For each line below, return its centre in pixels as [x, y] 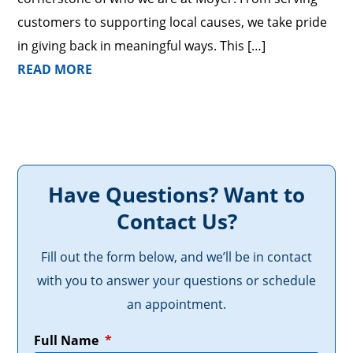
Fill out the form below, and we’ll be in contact [176, 257]
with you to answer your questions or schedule [176, 281]
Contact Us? [176, 221]
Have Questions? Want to [176, 195]
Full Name [67, 340]
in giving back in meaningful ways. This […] [142, 46]
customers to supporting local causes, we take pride [173, 22]
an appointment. [176, 304]
